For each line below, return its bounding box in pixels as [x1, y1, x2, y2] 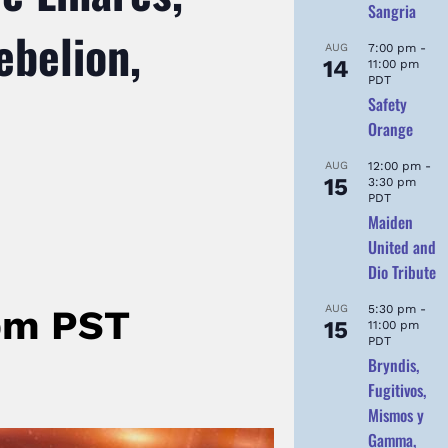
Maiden [368, 209, 413, 234]
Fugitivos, [368, 377, 426, 402]
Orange [368, 116, 413, 141]
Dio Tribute [368, 259, 436, 284]
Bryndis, [368, 352, 419, 377]
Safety [368, 91, 407, 116]
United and [368, 234, 436, 259]
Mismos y [368, 402, 424, 427]
